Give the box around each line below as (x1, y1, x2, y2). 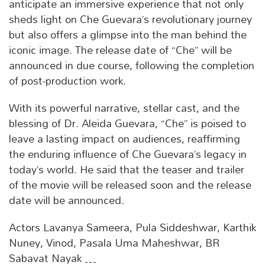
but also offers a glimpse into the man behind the (9, 24, 247, 46)
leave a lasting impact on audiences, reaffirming (9, 128, 240, 150)
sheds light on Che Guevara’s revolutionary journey (9, 8, 252, 31)
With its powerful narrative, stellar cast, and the (9, 97, 240, 119)
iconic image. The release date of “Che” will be (9, 39, 232, 62)
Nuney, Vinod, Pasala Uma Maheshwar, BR (9, 232, 219, 254)
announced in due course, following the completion (9, 54, 254, 77)
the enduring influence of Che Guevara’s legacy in (9, 143, 247, 166)
